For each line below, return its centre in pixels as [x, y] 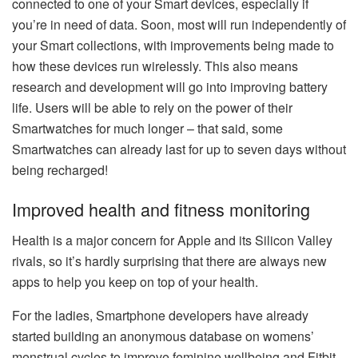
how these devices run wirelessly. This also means [155, 66]
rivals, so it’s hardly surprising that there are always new [169, 261]
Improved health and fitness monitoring [161, 209]
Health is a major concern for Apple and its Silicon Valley [172, 241]
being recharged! [60, 169]
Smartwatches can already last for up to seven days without [179, 149]
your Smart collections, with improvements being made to [173, 45]
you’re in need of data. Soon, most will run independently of [179, 24]
